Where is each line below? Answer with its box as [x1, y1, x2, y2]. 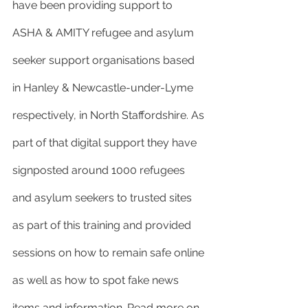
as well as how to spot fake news [12, 274, 181, 287]
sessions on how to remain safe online [12, 246, 207, 259]
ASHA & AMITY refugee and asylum [12, 26, 197, 39]
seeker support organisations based [12, 54, 197, 67]
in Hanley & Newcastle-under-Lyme [12, 81, 196, 94]
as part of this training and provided [12, 219, 194, 232]
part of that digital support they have [12, 136, 199, 149]
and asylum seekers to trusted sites [12, 191, 195, 204]
